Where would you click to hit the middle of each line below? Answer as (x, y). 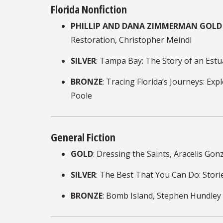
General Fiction (84, 137)
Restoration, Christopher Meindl (131, 40)
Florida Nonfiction (90, 9)
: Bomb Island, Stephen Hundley (162, 195)
